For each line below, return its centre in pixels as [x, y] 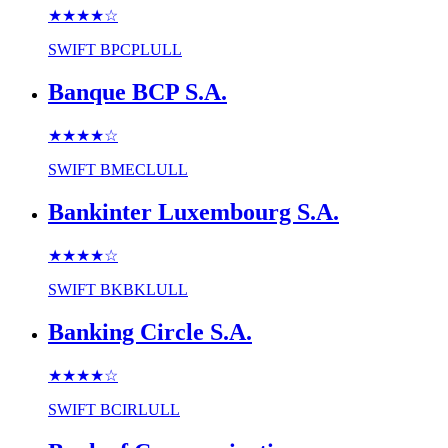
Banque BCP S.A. [137, 92]
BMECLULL [144, 170]
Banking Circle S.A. [150, 331]
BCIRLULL [140, 409]
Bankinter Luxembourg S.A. [193, 212]
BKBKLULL [144, 289]
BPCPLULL [141, 50]
